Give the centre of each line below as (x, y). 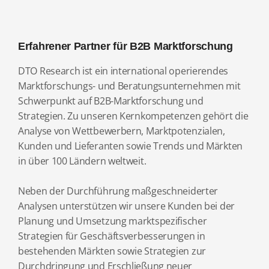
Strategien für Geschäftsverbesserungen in (112, 236)
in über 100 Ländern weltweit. (82, 161)
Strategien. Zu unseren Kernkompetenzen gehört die (133, 116)
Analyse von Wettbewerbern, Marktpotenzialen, (122, 131)
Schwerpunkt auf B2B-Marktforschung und (111, 101)
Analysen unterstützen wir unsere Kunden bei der (126, 206)
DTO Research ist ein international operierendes (123, 71)
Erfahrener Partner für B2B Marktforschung (125, 47)
